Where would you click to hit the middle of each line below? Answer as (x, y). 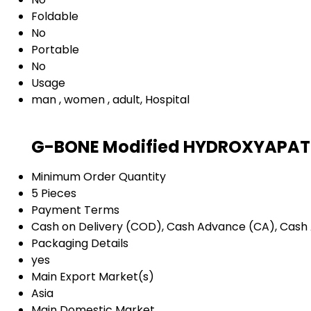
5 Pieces (54, 194)
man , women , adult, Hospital (110, 99)
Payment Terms (75, 210)
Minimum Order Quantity (99, 177)
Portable (55, 49)
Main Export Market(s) (93, 277)
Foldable (55, 16)
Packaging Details (80, 244)
